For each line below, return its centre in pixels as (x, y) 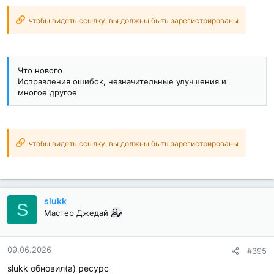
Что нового (40, 71)
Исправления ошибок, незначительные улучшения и (122, 82)
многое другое (47, 93)
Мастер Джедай (76, 213)
